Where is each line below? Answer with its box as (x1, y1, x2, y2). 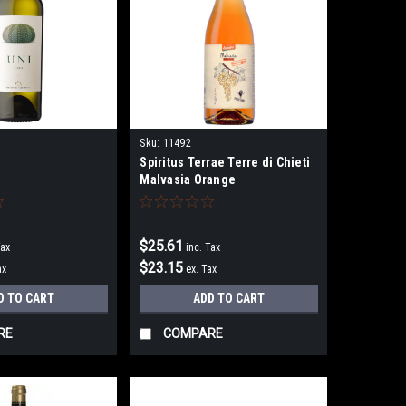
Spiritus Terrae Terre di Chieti (140, 155, 311, 170)
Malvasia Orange (140, 172, 237, 188)
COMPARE (163, 326, 224, 342)
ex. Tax (186, 263, 217, 276)
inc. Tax (186, 241, 221, 255)
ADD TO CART (193, 291, 266, 306)
